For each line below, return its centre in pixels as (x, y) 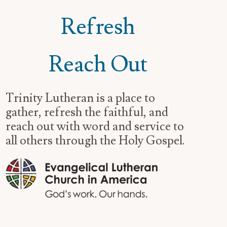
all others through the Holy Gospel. (96, 140)
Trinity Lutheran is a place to (81, 98)
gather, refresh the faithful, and (87, 112)
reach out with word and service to (95, 126)
